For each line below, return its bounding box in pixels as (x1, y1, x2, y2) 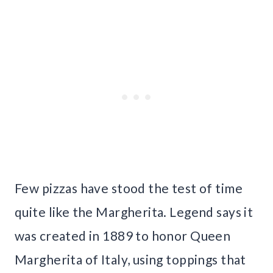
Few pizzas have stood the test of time (15, 180, 243, 196)
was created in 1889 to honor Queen (15, 228, 231, 244)
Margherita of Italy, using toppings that (15, 252, 246, 268)
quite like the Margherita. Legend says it (15, 204, 253, 220)
